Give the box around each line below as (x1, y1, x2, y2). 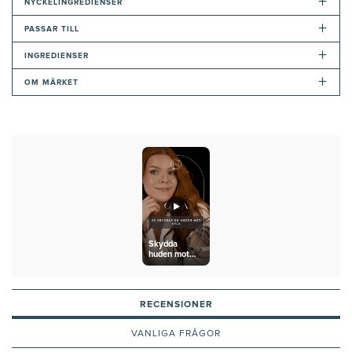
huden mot (148, 250, 190, 259)
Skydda (148, 240, 178, 249)
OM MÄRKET (24, 78, 79, 86)
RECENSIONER (139, 300, 213, 310)
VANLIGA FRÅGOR (131, 329, 221, 339)
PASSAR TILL (24, 24, 79, 33)
